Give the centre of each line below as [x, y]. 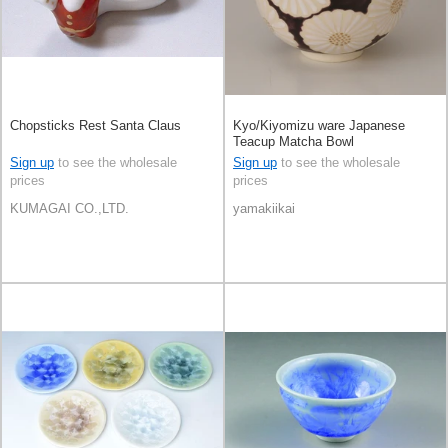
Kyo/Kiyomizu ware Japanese [319, 125]
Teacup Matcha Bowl [293, 141]
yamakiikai [264, 208]
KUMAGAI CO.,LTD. [69, 208]
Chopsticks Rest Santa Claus [95, 125]
